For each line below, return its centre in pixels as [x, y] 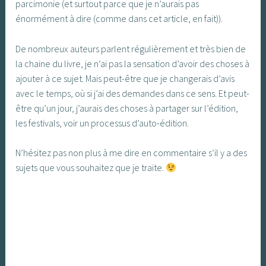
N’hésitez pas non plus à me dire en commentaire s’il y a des [132, 153]
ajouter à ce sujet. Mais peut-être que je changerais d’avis [125, 78]
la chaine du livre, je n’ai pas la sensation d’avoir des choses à [133, 63]
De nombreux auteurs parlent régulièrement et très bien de [131, 48]
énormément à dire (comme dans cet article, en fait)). [119, 19]
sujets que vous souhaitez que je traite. [91, 168]
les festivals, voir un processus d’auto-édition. [102, 123]
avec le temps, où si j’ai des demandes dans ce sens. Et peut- [133, 93]
